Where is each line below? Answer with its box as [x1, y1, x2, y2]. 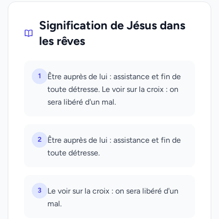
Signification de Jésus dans [39, 18, 186, 32]
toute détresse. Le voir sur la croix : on [47, 85, 178, 94]
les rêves [39, 34, 86, 48]
